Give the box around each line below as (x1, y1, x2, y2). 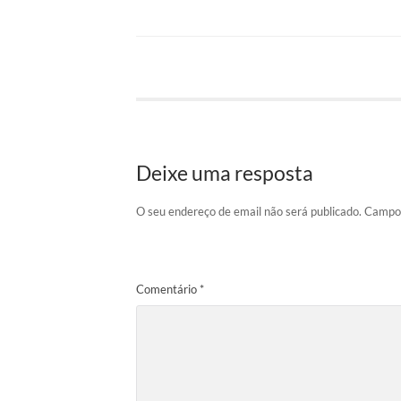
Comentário (136, 281, 200, 296)
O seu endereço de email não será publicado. (136, 204, 362, 219)
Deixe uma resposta (136, 161, 313, 186)
